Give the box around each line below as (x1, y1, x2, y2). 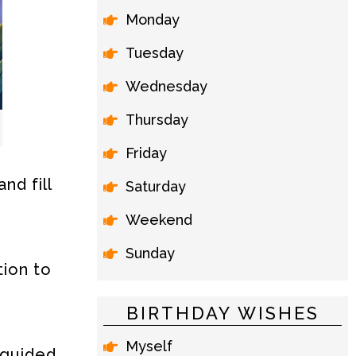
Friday (126, 145, 167, 161)
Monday (126, 11, 180, 28)
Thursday (126, 111, 188, 128)
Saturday (126, 178, 186, 195)
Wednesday (126, 78, 207, 95)
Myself (126, 338, 172, 354)
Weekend (126, 211, 192, 228)
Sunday (126, 245, 175, 261)
